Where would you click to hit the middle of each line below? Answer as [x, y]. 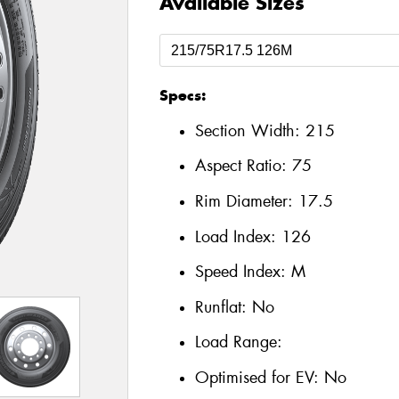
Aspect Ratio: [243, 166]
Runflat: [223, 307]
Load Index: [238, 236]
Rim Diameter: [246, 201]
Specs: [182, 96]
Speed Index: [243, 272]
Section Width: [250, 130]
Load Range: [238, 342]
